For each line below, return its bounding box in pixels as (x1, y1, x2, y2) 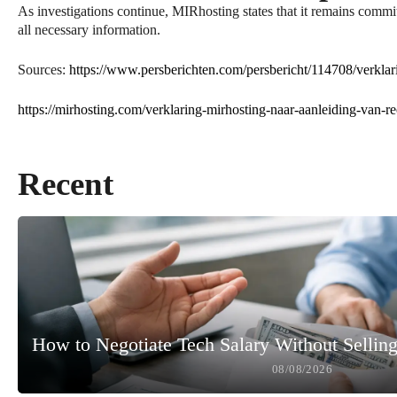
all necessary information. (18, 21, 160, 37)
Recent (18, 165, 113, 202)
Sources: (18, 61, 69, 77)
